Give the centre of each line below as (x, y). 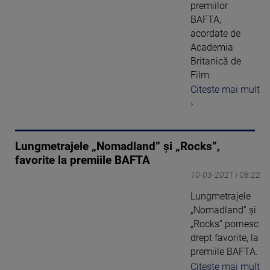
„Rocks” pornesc (224, 224)
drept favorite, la (224, 238)
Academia (212, 47)
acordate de (215, 33)
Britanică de (216, 61)
